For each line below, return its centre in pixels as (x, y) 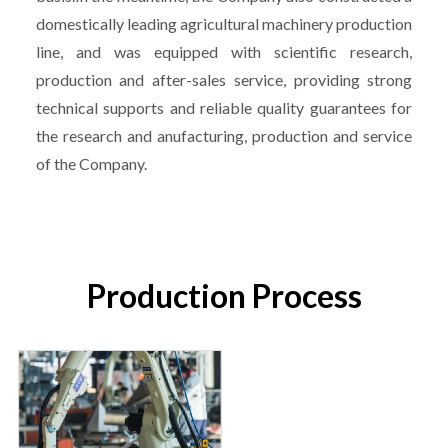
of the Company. (91, 163)
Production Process (224, 295)
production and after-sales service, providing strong (224, 79)
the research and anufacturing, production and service (224, 135)
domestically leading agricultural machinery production (224, 23)
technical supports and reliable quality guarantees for (224, 107)
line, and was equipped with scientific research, (224, 51)
